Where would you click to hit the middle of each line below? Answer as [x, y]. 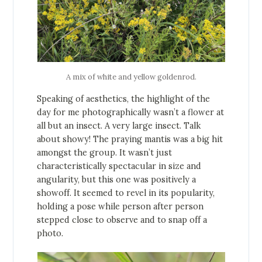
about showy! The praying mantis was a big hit [130, 139]
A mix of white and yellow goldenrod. [131, 77]
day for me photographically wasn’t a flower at [131, 112]
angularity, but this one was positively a [117, 179]
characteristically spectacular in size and [119, 166]
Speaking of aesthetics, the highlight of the [124, 99]
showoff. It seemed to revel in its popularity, [126, 193]
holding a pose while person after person [120, 206]
